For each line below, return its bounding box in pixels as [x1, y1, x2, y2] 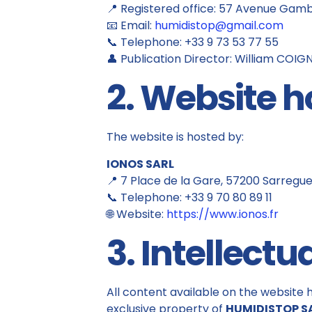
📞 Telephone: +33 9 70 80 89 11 [106, 189, 272, 205]
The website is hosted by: [106, 129, 244, 145]
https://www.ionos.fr [166, 206, 279, 222]
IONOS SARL [106, 156, 174, 172]
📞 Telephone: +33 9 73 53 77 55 [106, 34, 279, 50]
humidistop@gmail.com [154, 17, 283, 33]
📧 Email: [106, 17, 155, 33]
